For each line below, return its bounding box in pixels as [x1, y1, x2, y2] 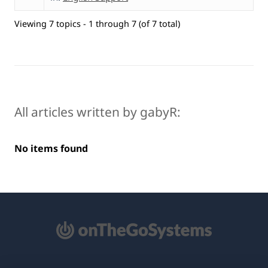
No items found [14, 141, 88, 155]
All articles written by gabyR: [14, 103, 181, 120]
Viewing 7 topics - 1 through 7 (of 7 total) [14, 17, 180, 29]
